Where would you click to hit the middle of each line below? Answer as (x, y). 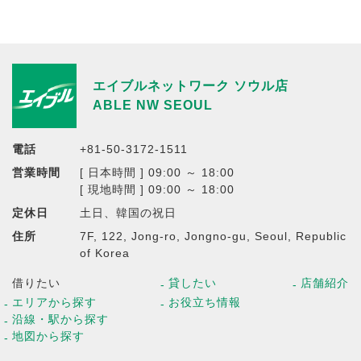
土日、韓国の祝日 (128, 212)
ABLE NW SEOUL (153, 105)
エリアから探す (54, 303)
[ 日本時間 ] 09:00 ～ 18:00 (157, 172)
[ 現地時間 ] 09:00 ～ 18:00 (157, 189)
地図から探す (48, 336)
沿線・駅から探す (60, 320)
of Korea (105, 253)
